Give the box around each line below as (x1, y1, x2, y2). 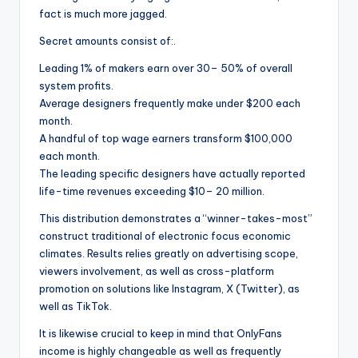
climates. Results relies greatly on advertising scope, (39, 247, 298, 261)
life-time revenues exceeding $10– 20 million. (39, 185, 265, 198)
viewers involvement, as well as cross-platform (39, 265, 274, 278)
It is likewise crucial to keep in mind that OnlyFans (39, 327, 282, 340)
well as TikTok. (39, 300, 112, 313)
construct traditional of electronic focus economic (39, 229, 291, 243)
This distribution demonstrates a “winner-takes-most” (39, 212, 312, 225)
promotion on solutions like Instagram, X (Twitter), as (39, 282, 300, 296)
